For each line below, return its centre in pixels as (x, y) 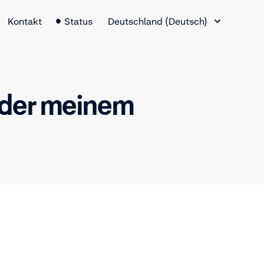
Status (78, 21)
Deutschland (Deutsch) (158, 21)
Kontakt (25, 21)
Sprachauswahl (140, 11)
